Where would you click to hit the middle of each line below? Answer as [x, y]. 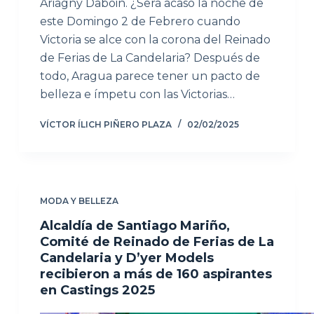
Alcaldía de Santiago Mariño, [135, 226]
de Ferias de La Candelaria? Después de [150, 58]
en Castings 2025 [97, 290]
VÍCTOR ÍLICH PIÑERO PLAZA [105, 124]
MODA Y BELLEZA [79, 201]
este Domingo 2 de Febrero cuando [140, 21]
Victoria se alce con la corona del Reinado [155, 40]
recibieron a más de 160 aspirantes [156, 274]
